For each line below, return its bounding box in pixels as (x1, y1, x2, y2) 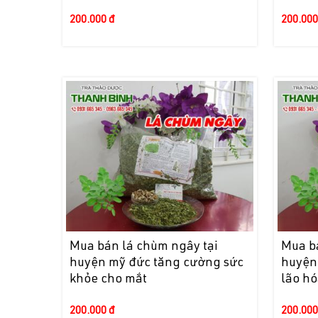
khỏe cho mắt (70, 273, 148, 286)
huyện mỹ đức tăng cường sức (70, 256, 244, 270)
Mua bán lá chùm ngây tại (70, 240, 219, 253)
